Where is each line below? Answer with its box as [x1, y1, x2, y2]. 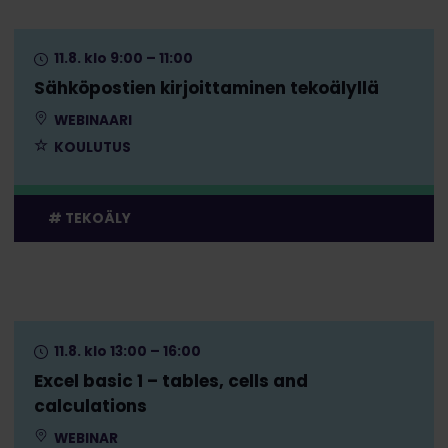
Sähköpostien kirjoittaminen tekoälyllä [33, 76, 379, 101]
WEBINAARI [50, 111, 132, 131]
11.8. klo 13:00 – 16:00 [50, 341, 201, 361]
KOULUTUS [50, 138, 131, 158]
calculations [33, 393, 147, 418]
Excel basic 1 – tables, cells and [33, 368, 308, 393]
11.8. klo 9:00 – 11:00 [50, 49, 193, 69]
